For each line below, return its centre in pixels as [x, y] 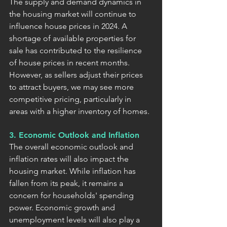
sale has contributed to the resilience [77, 50]
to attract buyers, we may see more [72, 87]
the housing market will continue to [74, 14]
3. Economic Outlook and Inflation [74, 135]
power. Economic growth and [63, 207]
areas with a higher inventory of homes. [79, 111]
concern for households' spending [72, 195]
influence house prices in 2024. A [69, 26]
